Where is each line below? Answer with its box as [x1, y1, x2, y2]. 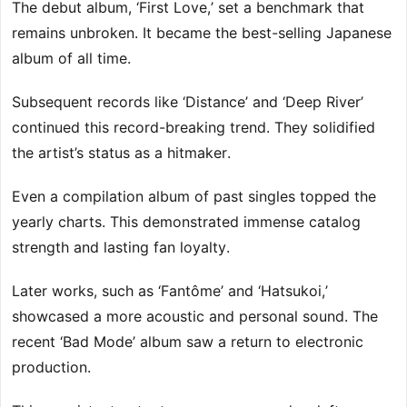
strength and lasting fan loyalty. [12, 238, 230, 257]
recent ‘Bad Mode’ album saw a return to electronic [12, 333, 363, 352]
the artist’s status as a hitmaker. [12, 144, 231, 163]
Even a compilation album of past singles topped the [12, 187, 376, 206]
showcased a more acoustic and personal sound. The [12, 307, 378, 326]
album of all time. [12, 49, 131, 68]
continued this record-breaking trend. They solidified [12, 118, 375, 137]
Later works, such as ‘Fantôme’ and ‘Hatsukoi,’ [12, 282, 328, 301]
